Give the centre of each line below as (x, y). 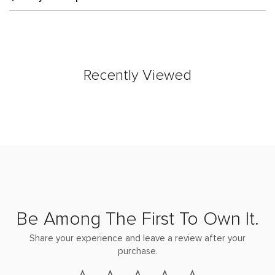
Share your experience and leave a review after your (137, 239)
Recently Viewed (137, 76)
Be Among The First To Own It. (137, 219)
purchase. (137, 252)
